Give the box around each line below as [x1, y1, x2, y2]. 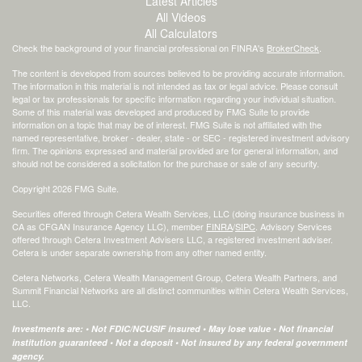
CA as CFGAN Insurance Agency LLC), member [12, 219, 206, 233]
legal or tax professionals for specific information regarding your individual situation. [12, 91, 336, 105]
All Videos [156, 8, 206, 25]
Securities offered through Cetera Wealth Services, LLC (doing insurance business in [12, 206, 344, 220]
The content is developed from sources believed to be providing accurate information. [12, 65, 345, 79]
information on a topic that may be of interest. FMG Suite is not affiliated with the [12, 117, 322, 131]
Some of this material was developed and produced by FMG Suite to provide [12, 104, 309, 118]
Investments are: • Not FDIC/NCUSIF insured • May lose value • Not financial [12, 322, 333, 335]
